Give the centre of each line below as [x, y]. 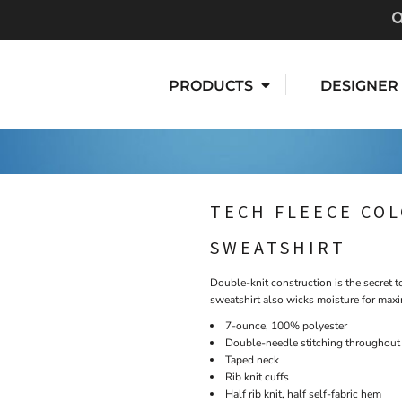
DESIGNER [359, 85]
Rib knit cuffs [257, 377]
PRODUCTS [213, 85]
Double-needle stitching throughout [313, 343]
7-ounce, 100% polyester [286, 326]
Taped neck [252, 360]
